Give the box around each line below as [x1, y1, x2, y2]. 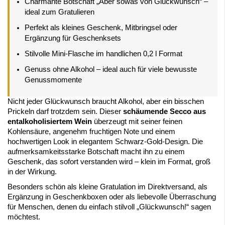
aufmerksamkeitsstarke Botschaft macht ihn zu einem [8, 148, 185, 156]
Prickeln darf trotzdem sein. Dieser [8, 107, 123, 116]
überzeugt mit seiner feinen [92, 118, 182, 126]
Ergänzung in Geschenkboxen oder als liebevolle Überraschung [8, 193, 216, 201]
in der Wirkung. [8, 168, 57, 176]
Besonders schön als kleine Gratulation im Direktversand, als [8, 183, 207, 191]
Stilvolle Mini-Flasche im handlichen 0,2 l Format [25, 50, 182, 58]
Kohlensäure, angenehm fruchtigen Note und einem [8, 128, 175, 136]
